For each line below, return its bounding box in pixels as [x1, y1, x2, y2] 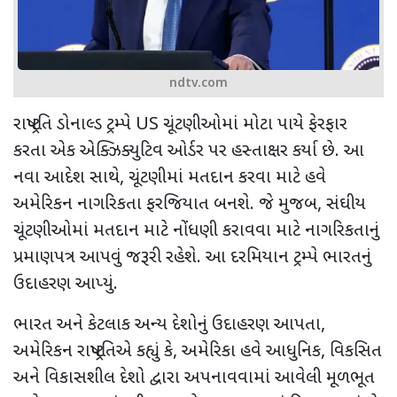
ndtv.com [169, 74, 228, 92]
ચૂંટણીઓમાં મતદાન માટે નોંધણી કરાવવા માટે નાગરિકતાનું [13, 219, 379, 243]
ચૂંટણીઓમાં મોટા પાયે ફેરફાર [163, 113, 347, 136]
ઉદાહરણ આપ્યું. [13, 272, 118, 296]
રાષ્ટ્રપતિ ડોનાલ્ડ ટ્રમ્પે [13, 113, 136, 136]
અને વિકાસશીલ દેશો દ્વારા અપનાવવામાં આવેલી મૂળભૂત [13, 366, 375, 390]
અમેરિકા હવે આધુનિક [182, 339, 321, 363]
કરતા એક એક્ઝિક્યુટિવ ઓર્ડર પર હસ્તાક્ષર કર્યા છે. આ [13, 139, 364, 163]
